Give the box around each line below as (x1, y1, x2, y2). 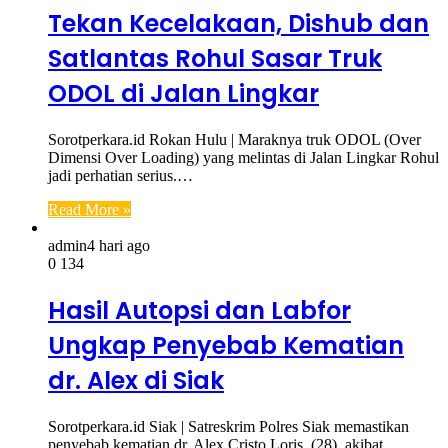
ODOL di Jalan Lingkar (48, 76, 319, 110)
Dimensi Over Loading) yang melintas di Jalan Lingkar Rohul (48, 148, 439, 166)
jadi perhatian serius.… (48, 166, 193, 184)
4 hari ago (87, 236, 150, 254)
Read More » (48, 200, 131, 218)
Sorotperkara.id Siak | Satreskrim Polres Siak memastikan (48, 417, 409, 435)
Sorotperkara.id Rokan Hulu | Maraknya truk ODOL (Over (48, 130, 421, 148)
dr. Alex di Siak (48, 363, 224, 397)
